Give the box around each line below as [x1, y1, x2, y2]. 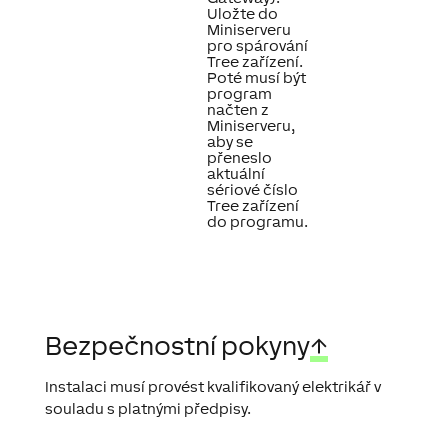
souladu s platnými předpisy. [44, 400, 251, 418]
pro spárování [206, 37, 308, 55]
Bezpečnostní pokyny [44, 330, 310, 362]
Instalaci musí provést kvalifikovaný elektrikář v [44, 378, 381, 396]
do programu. [206, 213, 308, 231]
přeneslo [206, 149, 272, 167]
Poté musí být [206, 69, 306, 87]
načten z [206, 101, 269, 119]
